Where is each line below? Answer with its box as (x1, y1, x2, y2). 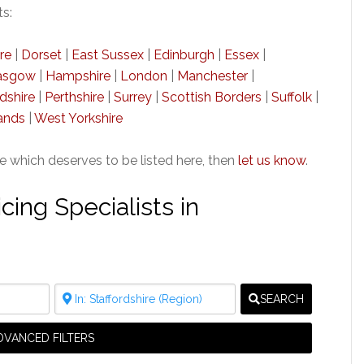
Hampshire (45, 68, 110, 84)
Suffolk (271, 89, 312, 105)
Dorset (21, 47, 62, 63)
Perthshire (45, 89, 104, 105)
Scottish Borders (162, 89, 262, 105)
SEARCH (259, 292, 304, 305)
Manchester (177, 68, 248, 84)
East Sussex (71, 47, 144, 63)
